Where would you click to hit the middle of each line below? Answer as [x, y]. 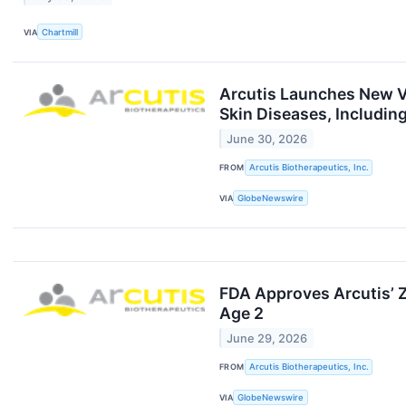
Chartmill [60, 32]
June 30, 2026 [267, 139]
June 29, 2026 [267, 338]
